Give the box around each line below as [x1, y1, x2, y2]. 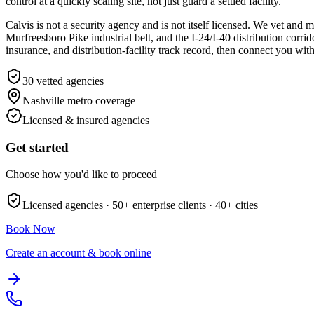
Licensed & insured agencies [22, 114, 149, 126]
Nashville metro [22, 94, 93, 107]
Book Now [6, 223, 55, 235]
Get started [6, 139, 69, 155]
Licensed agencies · [22, 199, 112, 212]
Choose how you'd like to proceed [6, 168, 157, 181]
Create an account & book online [6, 247, 151, 259]
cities [233, 199, 258, 212]
